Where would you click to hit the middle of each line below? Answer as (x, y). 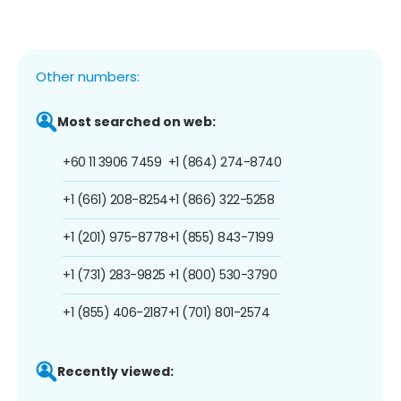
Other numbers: (88, 76)
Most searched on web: (137, 121)
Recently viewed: (115, 371)
